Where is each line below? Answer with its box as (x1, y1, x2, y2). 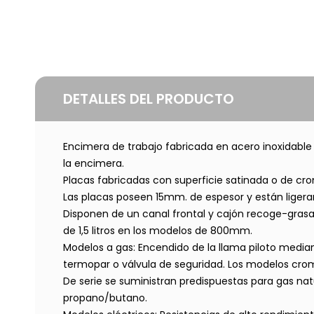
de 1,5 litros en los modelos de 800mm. (63, 223, 252, 238)
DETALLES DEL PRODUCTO (63, 88, 234, 109)
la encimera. (63, 156, 124, 170)
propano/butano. (63, 290, 147, 305)
